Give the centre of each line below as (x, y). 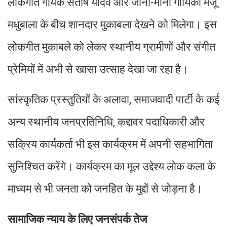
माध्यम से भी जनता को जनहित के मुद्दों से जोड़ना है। (105, 189)
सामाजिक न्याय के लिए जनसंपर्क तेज (77, 219)
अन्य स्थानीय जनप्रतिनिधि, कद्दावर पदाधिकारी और (106, 122)
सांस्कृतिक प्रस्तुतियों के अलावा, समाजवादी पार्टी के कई (113, 100)
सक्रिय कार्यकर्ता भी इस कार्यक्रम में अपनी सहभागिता (110, 144)
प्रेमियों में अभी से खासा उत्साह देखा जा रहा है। (98, 69)
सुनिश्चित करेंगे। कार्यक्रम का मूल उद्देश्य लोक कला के (111, 167)
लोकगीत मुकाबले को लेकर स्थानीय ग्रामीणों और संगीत (111, 47)
